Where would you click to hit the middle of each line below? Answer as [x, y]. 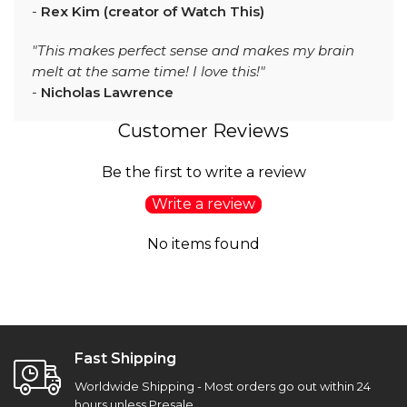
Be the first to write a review [203, 173]
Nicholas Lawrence [107, 93]
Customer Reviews [203, 131]
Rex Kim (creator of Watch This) [153, 12]
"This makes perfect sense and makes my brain [193, 51]
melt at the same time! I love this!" [149, 72]
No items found [203, 244]
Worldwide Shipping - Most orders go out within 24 [223, 387]
